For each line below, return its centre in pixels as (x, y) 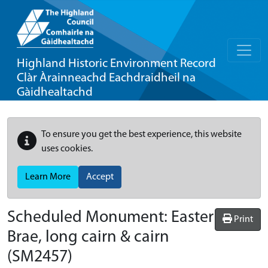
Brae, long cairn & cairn (88, 237)
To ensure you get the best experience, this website (141, 135)
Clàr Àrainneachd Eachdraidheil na (106, 78)
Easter (192, 218)
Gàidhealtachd (55, 92)
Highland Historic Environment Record (116, 64)
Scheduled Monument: (89, 218)
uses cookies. (67, 149)
